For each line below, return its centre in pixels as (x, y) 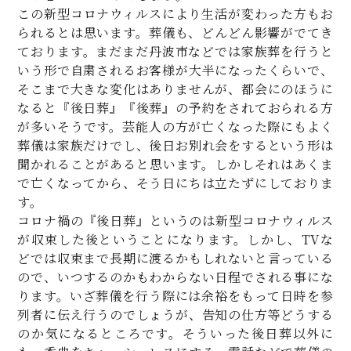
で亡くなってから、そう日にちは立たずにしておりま (175, 183)
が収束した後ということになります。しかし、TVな (175, 239)
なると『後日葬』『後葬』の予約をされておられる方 (175, 108)
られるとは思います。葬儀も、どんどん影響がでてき (175, 33)
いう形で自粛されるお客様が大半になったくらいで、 (175, 70)
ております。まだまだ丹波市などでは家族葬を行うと (175, 51)
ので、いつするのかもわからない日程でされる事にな (175, 277)
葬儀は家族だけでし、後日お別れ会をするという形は (175, 145)
